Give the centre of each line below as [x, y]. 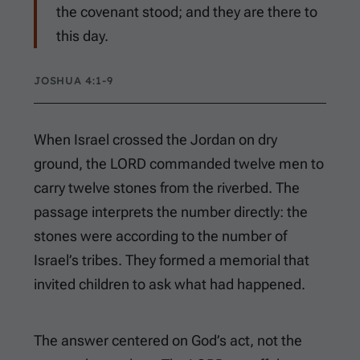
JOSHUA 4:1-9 [74, 81]
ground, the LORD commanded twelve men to [179, 164]
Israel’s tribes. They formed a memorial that [172, 260]
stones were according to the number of [160, 236]
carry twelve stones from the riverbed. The [167, 188]
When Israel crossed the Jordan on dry [155, 140]
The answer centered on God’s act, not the [168, 341]
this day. [82, 36]
